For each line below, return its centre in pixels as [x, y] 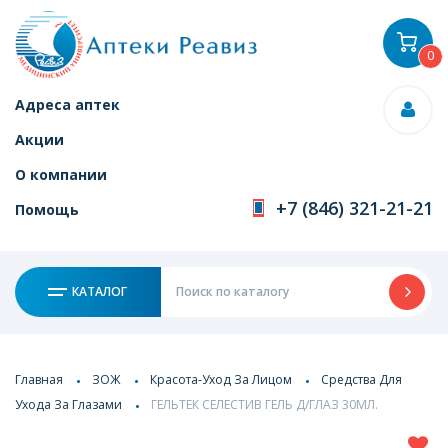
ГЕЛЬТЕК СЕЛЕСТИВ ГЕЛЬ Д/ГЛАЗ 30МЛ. [264, 404]
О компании [61, 174]
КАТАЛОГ [98, 291]
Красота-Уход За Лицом [221, 379]
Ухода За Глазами [68, 404]
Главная [39, 379]
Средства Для [361, 379]
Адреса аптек [67, 104]
